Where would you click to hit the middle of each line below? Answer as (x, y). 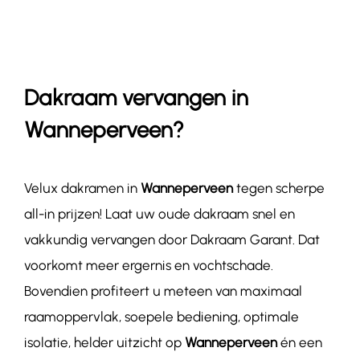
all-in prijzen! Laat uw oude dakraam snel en (159, 214)
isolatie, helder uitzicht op (104, 343)
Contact (37, 46)
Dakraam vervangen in (136, 98)
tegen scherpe (278, 188)
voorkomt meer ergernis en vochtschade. (148, 266)
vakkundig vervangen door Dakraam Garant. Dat (172, 240)
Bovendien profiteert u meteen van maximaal (163, 291)
